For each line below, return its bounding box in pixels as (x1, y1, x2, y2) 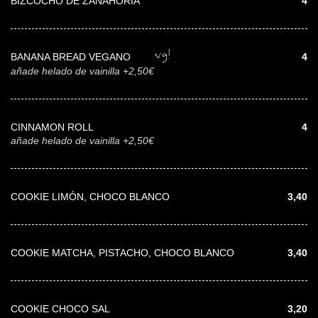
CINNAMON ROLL (11, 121, 94, 133)
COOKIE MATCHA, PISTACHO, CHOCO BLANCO (11, 246, 234, 258)
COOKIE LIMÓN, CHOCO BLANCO (11, 190, 170, 202)
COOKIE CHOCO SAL (11, 302, 110, 314)
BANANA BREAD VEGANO (11, 50, 133, 62)
